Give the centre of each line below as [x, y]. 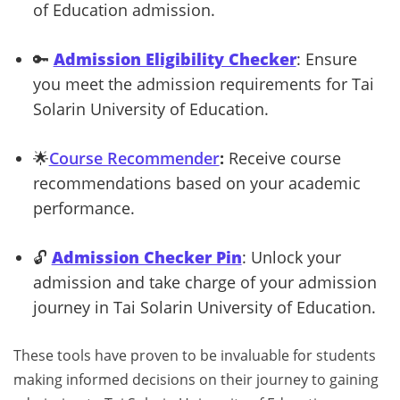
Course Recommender [134, 158]
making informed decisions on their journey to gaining [196, 380]
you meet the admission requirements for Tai [203, 84]
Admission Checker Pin [146, 258]
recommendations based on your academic [196, 183]
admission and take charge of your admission [204, 283]
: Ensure [326, 59]
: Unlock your [291, 258]
